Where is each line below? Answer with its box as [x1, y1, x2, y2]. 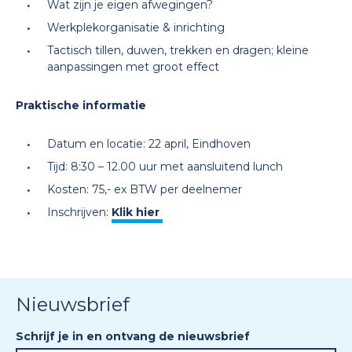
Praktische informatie [16, 98, 146, 112]
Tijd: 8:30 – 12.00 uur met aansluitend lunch [47, 159, 283, 174]
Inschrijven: [47, 205, 112, 219]
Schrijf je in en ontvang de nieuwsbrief [16, 329, 250, 343]
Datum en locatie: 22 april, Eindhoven [47, 137, 251, 151]
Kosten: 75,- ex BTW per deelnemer [47, 182, 242, 196]
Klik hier [112, 205, 163, 219]
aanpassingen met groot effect [47, 60, 219, 74]
